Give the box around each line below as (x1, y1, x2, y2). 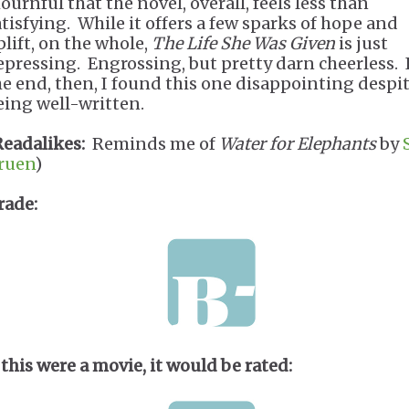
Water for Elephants (219, 133, 376, 154)
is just (335, 33, 388, 54)
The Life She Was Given (152, 33, 335, 54)
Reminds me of (85, 133, 219, 154)
